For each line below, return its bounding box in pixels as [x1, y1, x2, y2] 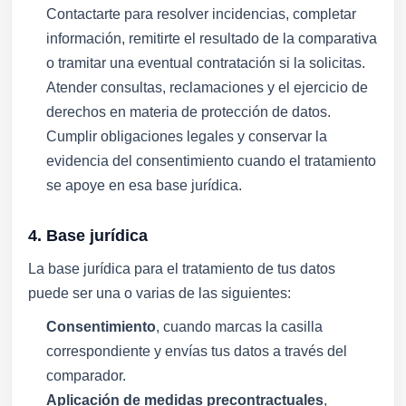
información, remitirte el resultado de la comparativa [46, 31, 377, 46]
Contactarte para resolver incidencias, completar [46, 6, 356, 22]
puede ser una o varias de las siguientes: [28, 285, 291, 301]
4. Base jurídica [28, 226, 148, 245]
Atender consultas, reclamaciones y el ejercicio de [46, 80, 368, 95]
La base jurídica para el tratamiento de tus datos [28, 261, 335, 276]
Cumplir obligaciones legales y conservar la [46, 129, 327, 144]
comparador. [46, 368, 126, 383]
